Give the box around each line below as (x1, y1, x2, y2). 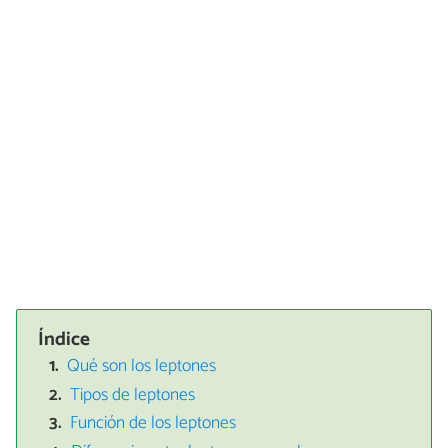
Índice (38, 323, 91, 355)
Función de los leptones (70, 409, 237, 439)
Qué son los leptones (67, 352, 217, 382)
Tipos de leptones (70, 380, 196, 410)
